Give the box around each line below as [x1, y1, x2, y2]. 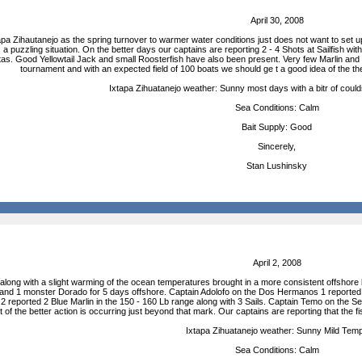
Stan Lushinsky [246, 161, 307, 170]
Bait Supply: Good [242, 122, 312, 132]
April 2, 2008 [252, 258, 301, 267]
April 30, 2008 [250, 15, 304, 25]
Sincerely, [258, 141, 296, 151]
